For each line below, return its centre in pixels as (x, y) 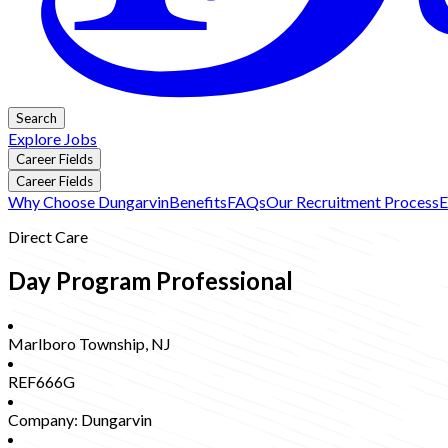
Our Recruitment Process (352, 202)
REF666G (41, 381)
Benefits (198, 202)
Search (36, 118)
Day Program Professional (150, 280)
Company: (44, 419)
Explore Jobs (52, 139)
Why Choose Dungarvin (88, 202)
